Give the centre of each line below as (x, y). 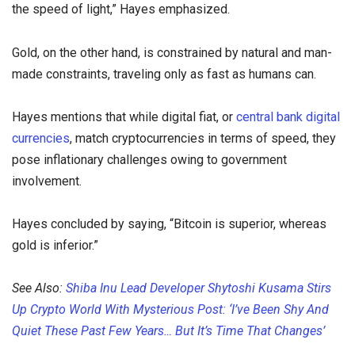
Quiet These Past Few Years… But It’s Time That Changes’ (168, 331)
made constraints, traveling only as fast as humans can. (164, 74)
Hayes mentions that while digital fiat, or (124, 116)
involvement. (47, 181)
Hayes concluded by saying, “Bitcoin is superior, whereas (169, 223)
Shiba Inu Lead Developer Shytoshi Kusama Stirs (198, 288)
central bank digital (288, 116)
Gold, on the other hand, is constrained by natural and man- (172, 52)
